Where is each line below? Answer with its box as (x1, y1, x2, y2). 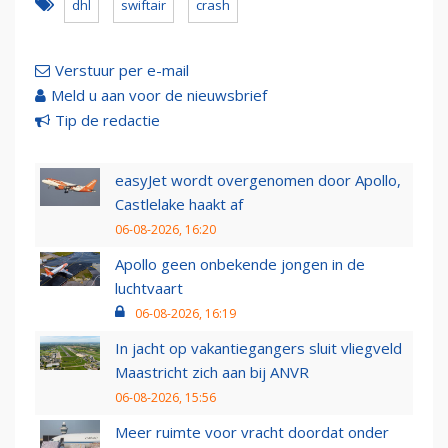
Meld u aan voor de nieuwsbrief (51, 85, 267, 106)
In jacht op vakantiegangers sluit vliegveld (115, 338, 402, 359)
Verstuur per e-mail (55, 60, 189, 81)
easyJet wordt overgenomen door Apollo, (115, 170, 401, 191)
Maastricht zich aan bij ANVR (115, 362, 309, 383)
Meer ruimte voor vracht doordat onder (115, 422, 389, 443)
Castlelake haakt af (115, 194, 243, 215)
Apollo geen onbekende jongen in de (115, 254, 365, 275)
